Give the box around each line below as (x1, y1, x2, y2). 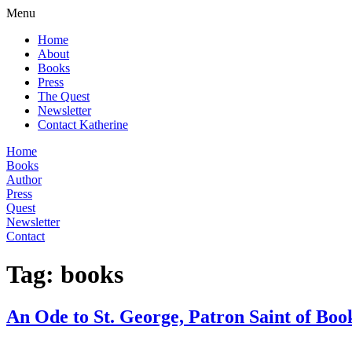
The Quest (38, 90, 90, 103)
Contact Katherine (38, 118, 128, 131)
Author (6, 173, 42, 186)
